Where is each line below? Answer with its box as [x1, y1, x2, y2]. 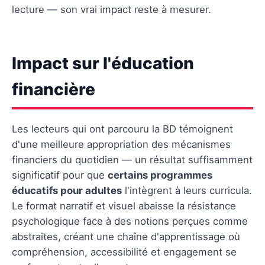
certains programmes [108, 169, 212, 181]
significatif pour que [12, 169, 108, 181]
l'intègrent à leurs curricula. [122, 184, 252, 196]
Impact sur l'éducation [12, 53, 194, 73]
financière [12, 79, 95, 99]
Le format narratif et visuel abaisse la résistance [12, 199, 236, 212]
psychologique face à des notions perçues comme [12, 215, 248, 227]
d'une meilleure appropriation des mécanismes [12, 138, 231, 150]
